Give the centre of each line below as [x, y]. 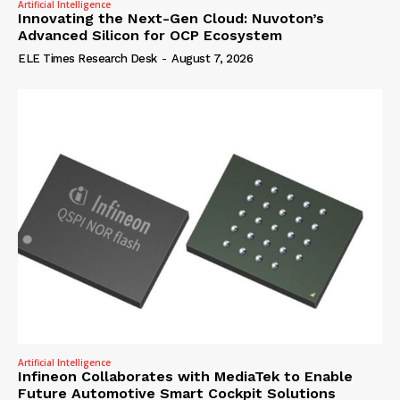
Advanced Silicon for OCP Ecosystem [150, 35]
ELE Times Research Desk [87, 58]
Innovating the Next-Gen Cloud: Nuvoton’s [171, 18]
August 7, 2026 [212, 58]
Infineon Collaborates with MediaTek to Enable [185, 377]
